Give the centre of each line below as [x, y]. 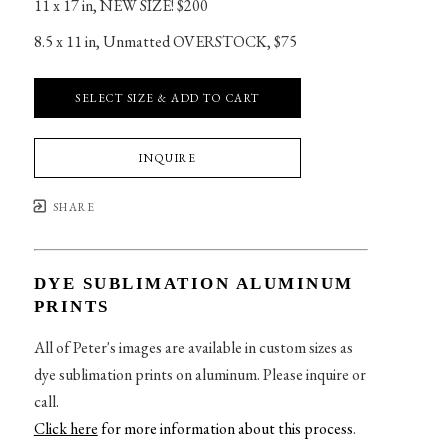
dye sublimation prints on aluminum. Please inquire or [199, 374]
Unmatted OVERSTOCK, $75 [199, 41]
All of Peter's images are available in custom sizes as [193, 347]
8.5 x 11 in [64, 41]
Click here [65, 428]
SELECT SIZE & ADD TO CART [167, 97]
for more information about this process [226, 428]
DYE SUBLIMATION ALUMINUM [193, 283]
